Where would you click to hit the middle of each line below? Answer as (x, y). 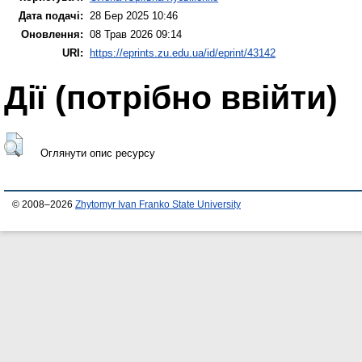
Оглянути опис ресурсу (97, 153)
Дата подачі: (51, 16)
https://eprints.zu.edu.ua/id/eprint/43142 (183, 53)
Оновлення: (52, 35)
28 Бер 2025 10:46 (134, 16)
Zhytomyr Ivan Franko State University (158, 204)
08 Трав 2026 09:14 (136, 35)
